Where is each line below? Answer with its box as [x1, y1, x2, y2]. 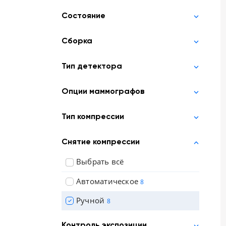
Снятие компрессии [62, 138, 140, 146]
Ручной [76, 195, 105, 205]
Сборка [62, 37, 92, 45]
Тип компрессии [62, 113, 124, 121]
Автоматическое [76, 176, 139, 186]
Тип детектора [62, 63, 122, 71]
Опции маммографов [62, 88, 145, 96]
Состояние [62, 12, 105, 20]
